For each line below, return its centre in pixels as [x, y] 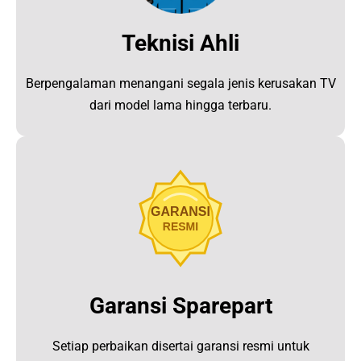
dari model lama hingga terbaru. [180, 106]
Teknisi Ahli [180, 44]
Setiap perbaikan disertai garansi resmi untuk [180, 346]
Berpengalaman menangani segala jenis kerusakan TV [180, 84]
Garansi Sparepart [180, 306]
